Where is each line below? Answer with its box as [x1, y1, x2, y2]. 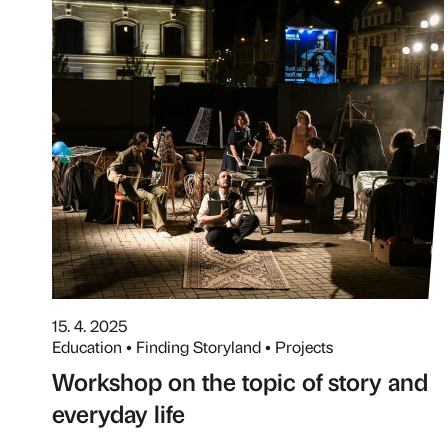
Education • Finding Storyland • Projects [52, 336, 333, 357]
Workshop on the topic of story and [52, 365, 428, 397]
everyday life [52, 397, 185, 429]
